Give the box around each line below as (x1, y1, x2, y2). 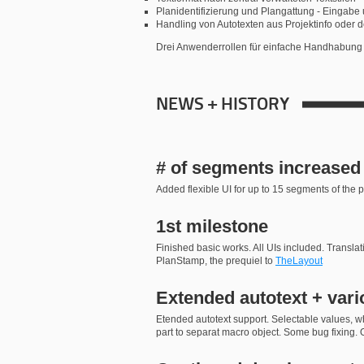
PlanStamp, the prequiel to (156, 255, 275, 266)
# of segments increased (156, 158, 361, 178)
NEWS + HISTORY (156, 96, 289, 115)
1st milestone (156, 216, 268, 236)
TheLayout (275, 255, 323, 266)
